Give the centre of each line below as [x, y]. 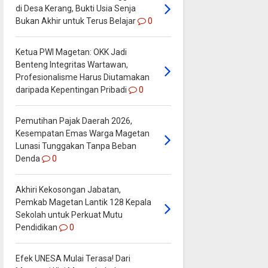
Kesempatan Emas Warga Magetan [82, 133]
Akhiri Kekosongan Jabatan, [68, 189]
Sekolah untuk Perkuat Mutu [69, 214]
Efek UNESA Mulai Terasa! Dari [73, 258]
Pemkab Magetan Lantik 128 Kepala [83, 202]
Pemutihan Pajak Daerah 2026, [74, 121]
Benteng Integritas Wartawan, [71, 64]
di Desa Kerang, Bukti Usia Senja [75, 8]
